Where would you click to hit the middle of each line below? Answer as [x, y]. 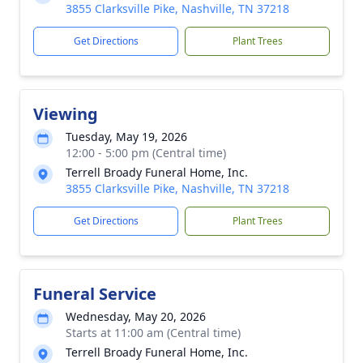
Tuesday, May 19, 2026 [126, 137]
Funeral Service [95, 294]
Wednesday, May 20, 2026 [136, 316]
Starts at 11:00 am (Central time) [153, 333]
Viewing [66, 114]
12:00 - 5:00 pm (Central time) [146, 153]
